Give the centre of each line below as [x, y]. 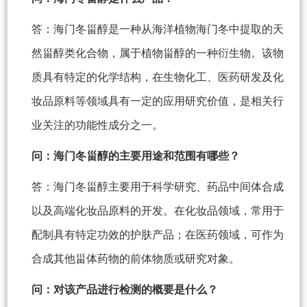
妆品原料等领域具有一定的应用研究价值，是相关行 [158, 101]
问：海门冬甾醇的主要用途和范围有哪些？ [136, 156]
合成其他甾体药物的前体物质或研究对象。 [136, 259]
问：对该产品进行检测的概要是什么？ [125, 290]
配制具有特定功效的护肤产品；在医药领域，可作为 [158, 235]
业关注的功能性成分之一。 [97, 125]
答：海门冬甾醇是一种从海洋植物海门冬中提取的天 [158, 29]
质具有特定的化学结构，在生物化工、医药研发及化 [158, 77]
